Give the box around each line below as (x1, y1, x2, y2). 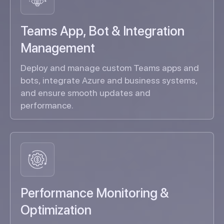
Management (20, 40, 95, 56)
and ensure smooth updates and (20, 87, 150, 98)
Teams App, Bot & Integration (20, 23, 184, 39)
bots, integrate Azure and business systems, (20, 75, 197, 86)
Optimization (20, 202, 91, 218)
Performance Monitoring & (20, 185, 169, 201)
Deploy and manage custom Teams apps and (20, 62, 199, 73)
